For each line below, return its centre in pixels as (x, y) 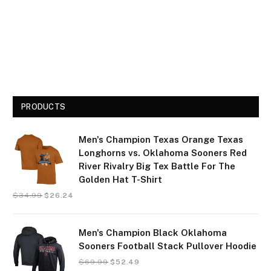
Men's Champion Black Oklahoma (153, 233)
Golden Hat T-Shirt (120, 180)
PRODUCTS (44, 107)
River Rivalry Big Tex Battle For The (157, 166)
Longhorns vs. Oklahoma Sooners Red (163, 153)
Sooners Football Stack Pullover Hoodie (168, 246)
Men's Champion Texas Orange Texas (161, 140)
